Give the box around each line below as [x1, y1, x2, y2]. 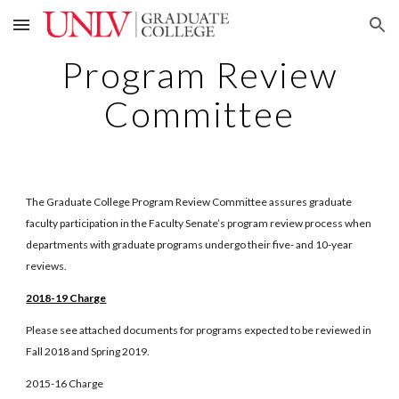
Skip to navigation [273, 25, 385, 41]
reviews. [26, 259, 68, 273]
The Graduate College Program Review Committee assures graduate [26, 195, 353, 208]
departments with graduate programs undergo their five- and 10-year [26, 238, 354, 251]
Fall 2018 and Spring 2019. [26, 345, 151, 358]
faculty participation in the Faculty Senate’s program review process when [26, 216, 372, 230]
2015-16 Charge [26, 377, 104, 390]
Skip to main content [14, 25, 141, 41]
